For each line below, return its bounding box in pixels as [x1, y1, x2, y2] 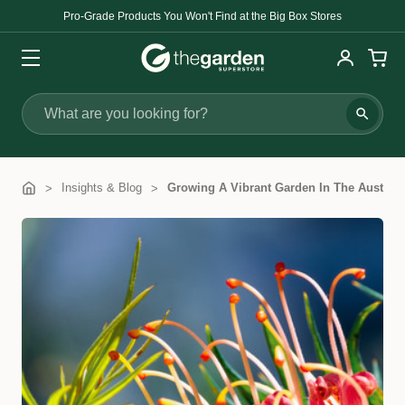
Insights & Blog [61, 181, 142, 194]
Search [23, 116, 69, 132]
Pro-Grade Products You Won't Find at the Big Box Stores [63, 9, 342, 23]
